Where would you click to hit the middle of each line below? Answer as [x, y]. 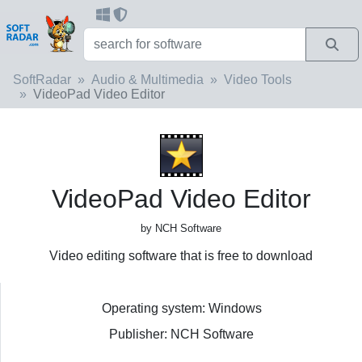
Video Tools [258, 79]
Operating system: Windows [181, 308]
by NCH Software [181, 228]
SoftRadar [42, 79]
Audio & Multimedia [147, 79]
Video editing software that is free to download [181, 255]
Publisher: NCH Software [181, 334]
